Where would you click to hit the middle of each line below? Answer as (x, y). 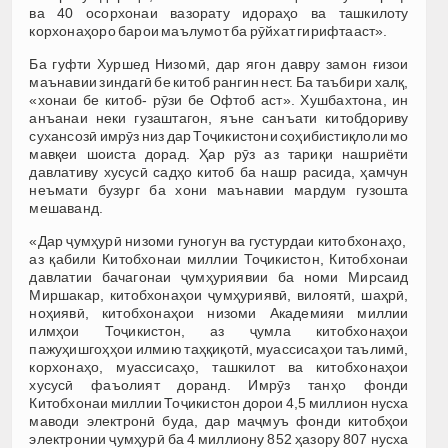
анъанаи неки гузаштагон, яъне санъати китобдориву (219, 118)
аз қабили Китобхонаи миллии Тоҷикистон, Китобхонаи (219, 259)
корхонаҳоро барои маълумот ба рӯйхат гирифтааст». (208, 31)
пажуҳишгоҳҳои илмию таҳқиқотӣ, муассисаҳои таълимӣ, (219, 349)
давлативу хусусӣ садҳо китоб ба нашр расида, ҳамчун (219, 172)
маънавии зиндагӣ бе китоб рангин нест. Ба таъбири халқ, (219, 82)
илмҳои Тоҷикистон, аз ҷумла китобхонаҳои (219, 331)
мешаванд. (66, 208)
